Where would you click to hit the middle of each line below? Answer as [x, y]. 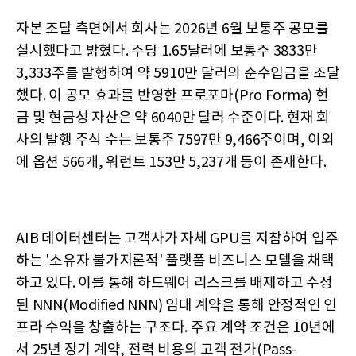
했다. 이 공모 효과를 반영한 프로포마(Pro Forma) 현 [172, 95]
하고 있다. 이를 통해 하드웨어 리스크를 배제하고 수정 [174, 283]
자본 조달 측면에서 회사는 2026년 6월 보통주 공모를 [172, 29]
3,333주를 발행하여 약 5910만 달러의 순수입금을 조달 [178, 73]
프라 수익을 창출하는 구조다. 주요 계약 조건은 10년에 [176, 327]
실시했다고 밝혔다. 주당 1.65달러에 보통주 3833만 [167, 51]
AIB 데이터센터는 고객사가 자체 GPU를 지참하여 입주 [177, 238]
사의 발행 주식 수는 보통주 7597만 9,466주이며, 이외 [175, 140]
